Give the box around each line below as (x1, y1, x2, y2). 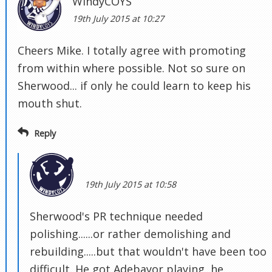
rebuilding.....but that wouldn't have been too (30, 244, 267, 259)
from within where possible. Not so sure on (18, 61, 245, 76)
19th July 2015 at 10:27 (72, 13, 164, 25)
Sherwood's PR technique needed (30, 209, 203, 224)
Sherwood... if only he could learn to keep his (18, 78, 251, 93)
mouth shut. (18, 96, 82, 111)
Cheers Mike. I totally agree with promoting (18, 43, 246, 58)
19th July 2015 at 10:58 (84, 178, 176, 191)
